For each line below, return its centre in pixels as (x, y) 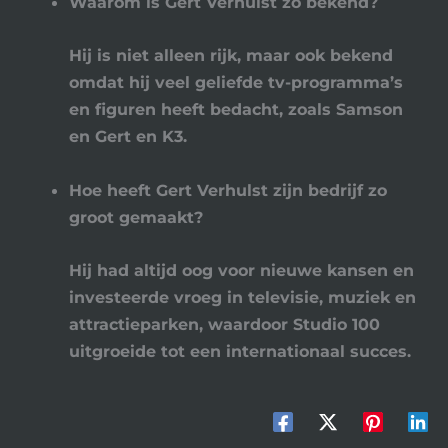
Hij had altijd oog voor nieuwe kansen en (242, 269)
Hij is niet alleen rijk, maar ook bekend (231, 55)
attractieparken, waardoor (181, 323)
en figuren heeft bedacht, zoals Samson (236, 109)
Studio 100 (337, 323)
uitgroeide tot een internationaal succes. (240, 350)
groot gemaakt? (136, 216)
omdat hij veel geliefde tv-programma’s (236, 82)
